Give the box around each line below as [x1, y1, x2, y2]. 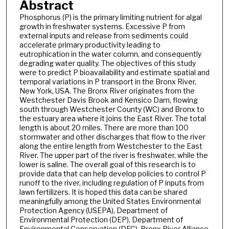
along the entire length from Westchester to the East [19, 142, 202, 151]
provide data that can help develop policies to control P [19, 169, 206, 178]
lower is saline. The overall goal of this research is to [19, 160, 196, 169]
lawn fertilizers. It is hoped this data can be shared [19, 188, 187, 197]
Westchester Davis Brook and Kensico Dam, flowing [19, 96, 198, 105]
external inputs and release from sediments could [19, 31, 188, 40]
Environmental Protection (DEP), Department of [19, 215, 183, 224]
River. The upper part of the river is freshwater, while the [19, 151, 208, 160]
